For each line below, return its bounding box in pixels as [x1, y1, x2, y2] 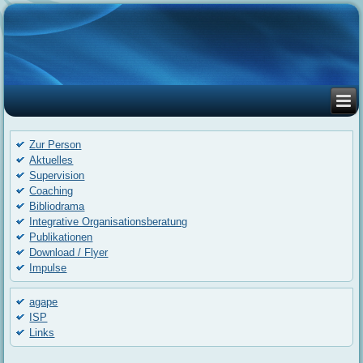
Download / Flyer [29, 246, 109, 259]
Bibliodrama [29, 200, 85, 213]
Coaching [29, 185, 74, 198]
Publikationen [29, 231, 93, 244]
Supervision [29, 169, 85, 182]
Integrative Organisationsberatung [29, 216, 188, 228]
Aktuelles [29, 154, 74, 167]
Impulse [29, 262, 67, 275]
